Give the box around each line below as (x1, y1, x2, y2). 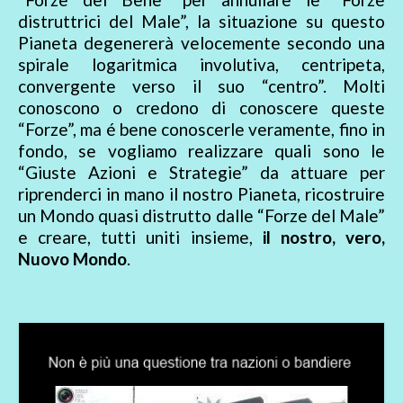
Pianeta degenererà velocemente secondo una (18, 32, 385, 54)
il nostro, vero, (262, 227, 386, 248)
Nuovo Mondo (18, 248, 127, 270)
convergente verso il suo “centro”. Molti (18, 76, 385, 97)
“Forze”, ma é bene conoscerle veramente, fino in (18, 119, 385, 140)
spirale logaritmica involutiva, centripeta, (18, 54, 385, 76)
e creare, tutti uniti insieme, (18, 227, 263, 248)
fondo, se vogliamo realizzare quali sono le (18, 140, 385, 162)
